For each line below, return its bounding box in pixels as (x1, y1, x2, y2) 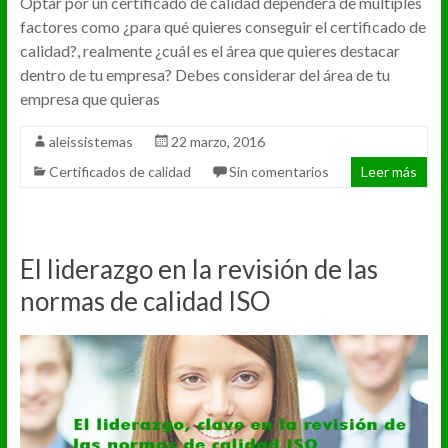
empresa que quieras (19, 89, 160, 109)
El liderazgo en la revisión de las (19, 253, 378, 286)
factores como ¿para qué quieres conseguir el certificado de (19, 17, 426, 37)
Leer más (361, 163, 418, 181)
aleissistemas (48, 133, 133, 151)
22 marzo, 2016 (170, 133, 265, 151)
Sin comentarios (228, 163, 329, 181)
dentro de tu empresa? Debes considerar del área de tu (19, 65, 390, 85)
